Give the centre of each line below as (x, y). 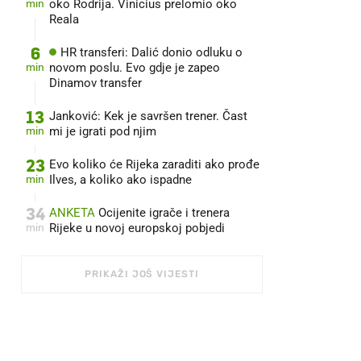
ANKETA (72, 213)
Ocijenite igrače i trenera (162, 213)
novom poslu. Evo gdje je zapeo (135, 68)
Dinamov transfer (95, 83)
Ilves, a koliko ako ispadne (120, 180)
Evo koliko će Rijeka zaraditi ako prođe (154, 164)
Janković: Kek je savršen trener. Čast (148, 116)
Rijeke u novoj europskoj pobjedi (137, 228)
